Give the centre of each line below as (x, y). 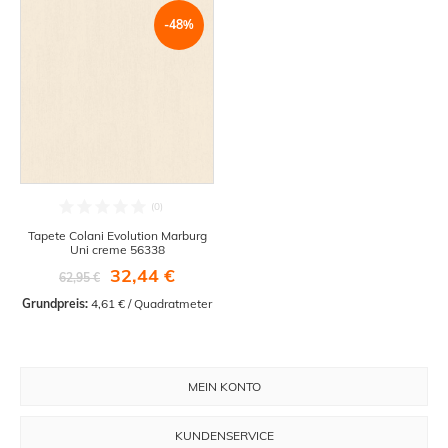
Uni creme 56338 (117, 249)
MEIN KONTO (224, 386)
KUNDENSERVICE (224, 435)
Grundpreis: (55, 303)
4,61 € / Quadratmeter (150, 303)
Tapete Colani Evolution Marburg (117, 235)
